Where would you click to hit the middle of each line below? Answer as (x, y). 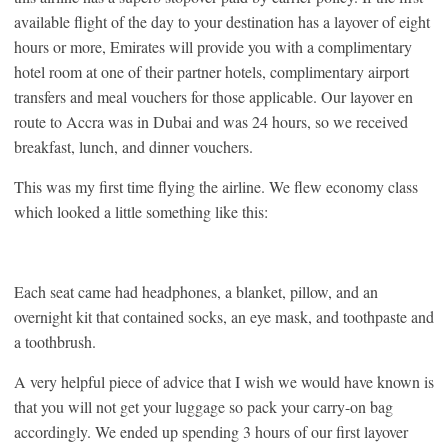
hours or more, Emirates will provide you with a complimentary (213, 47)
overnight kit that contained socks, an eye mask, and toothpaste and (224, 317)
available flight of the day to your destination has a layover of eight (222, 22)
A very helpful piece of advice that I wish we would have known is (224, 382)
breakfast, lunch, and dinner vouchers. (133, 147)
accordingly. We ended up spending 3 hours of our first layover (211, 432)
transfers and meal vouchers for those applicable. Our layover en (213, 97)
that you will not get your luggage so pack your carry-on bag (203, 407)
